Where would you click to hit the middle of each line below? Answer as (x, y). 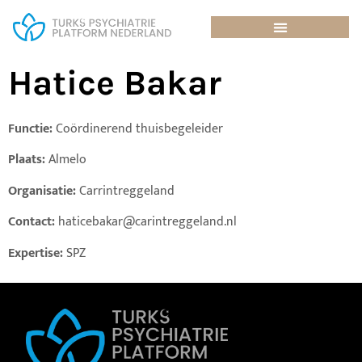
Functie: (30, 129)
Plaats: (28, 160)
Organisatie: (42, 191)
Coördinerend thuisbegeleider (138, 129)
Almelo (67, 160)
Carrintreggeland (125, 191)
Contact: (32, 222)
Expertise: (36, 253)
